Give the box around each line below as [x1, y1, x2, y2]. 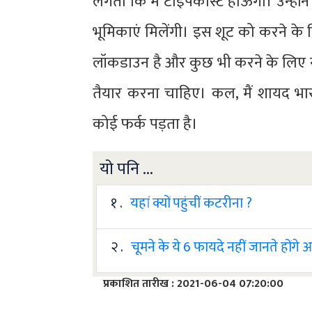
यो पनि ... [100, 155, 154, 184]
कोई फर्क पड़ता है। [93, 111, 198, 138]
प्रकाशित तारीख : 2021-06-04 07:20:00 [103, 274, 284, 294]
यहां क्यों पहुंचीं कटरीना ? [130, 192, 253, 216]
